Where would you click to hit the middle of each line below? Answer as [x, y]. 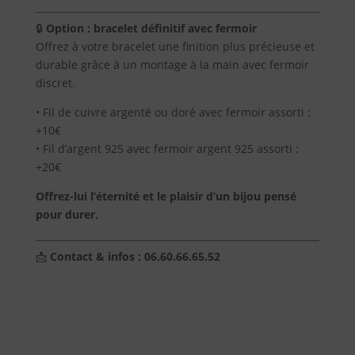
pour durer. [67, 215]
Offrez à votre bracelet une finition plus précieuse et [175, 47]
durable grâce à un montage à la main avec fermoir [172, 65]
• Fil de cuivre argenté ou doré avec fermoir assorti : [173, 113]
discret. [55, 83]
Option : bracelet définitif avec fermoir [151, 29]
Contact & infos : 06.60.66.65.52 [135, 257]
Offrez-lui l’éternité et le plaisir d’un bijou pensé [166, 197]
